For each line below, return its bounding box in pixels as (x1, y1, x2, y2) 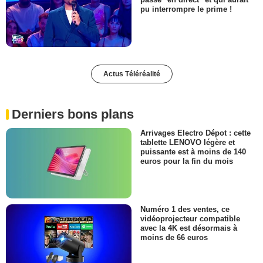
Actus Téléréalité (103, 69, 160, 78)
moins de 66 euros (140, 233, 208, 242)
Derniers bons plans (12, 106, 134, 122)
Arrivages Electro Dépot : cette (140, 128, 251, 137)
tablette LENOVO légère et (140, 137, 235, 147)
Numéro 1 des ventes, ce (140, 204, 230, 214)
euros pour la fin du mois (140, 156, 233, 166)
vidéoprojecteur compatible (140, 214, 240, 224)
